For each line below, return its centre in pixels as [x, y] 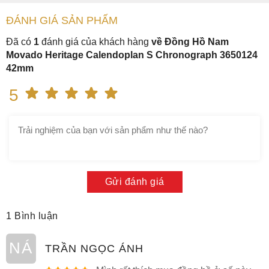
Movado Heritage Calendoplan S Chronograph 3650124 [132, 55]
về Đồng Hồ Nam [190, 41]
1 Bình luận [32, 216]
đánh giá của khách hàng [94, 41]
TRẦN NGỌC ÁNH [94, 248]
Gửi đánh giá [134, 181]
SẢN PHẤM [89, 20]
